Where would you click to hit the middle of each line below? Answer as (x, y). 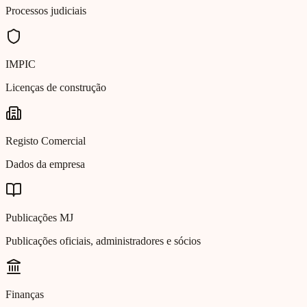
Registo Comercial (46, 141)
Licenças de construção (56, 88)
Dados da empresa (45, 164)
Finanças (25, 295)
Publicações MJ (39, 218)
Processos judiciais (46, 11)
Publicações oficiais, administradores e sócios (103, 241)
